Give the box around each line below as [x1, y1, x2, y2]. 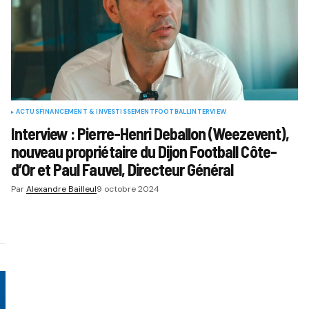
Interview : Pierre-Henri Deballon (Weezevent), [10, 123, 289, 143]
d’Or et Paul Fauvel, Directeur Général [10, 159, 234, 179]
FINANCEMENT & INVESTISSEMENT [39, 107, 154, 116]
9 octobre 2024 [96, 183, 159, 195]
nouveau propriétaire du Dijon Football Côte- [10, 141, 277, 161]
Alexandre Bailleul [26, 183, 97, 195]
